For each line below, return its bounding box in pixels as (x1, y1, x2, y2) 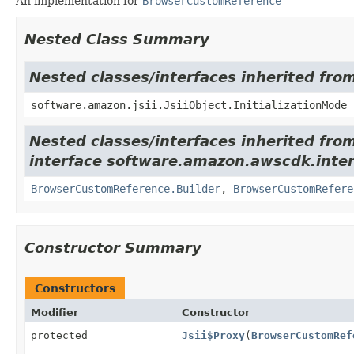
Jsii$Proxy (181, 329, 245, 341)
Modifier (31, 306, 78, 318)
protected (31, 329, 88, 341)
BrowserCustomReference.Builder (31, 182, 220, 195)
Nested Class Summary (24, 30, 209, 47)
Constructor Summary (24, 239, 201, 256)
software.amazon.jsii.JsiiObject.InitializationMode (31, 98, 347, 111)
